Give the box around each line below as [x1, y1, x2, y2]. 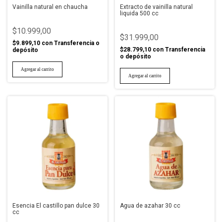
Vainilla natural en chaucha [12, 3, 88, 10]
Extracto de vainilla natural [119, 3, 193, 10]
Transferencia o [54, 39, 100, 47]
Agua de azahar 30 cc [119, 202, 180, 209]
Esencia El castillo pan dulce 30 [12, 202, 100, 209]
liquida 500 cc [119, 9, 159, 17]
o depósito [119, 53, 151, 60]
